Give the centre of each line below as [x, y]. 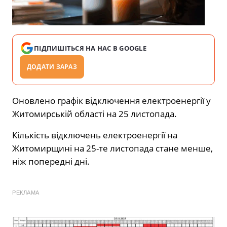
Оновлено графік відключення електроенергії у [111, 100]
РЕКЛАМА [26, 192]
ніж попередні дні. [51, 161]
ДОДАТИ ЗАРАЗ [52, 66]
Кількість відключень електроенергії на [95, 135]
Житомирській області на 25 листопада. [94, 113]
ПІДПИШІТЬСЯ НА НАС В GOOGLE [90, 48]
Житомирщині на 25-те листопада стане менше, [112, 148]
